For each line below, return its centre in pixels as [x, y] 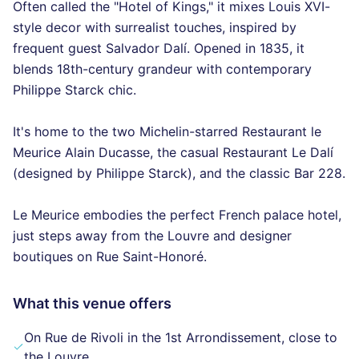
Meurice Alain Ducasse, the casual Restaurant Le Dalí [173, 152]
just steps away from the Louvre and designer [152, 236]
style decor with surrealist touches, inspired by [155, 27]
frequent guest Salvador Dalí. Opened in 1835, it [159, 48]
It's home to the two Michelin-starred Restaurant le [167, 131]
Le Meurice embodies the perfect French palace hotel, [177, 215]
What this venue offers [92, 303]
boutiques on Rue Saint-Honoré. [110, 256]
